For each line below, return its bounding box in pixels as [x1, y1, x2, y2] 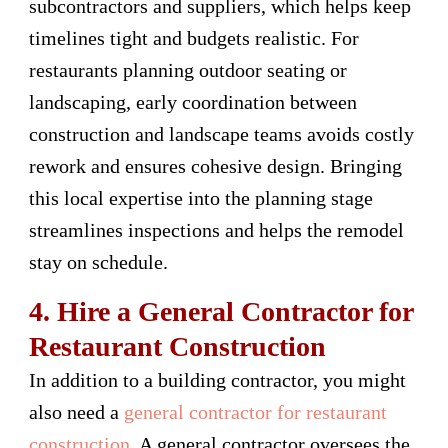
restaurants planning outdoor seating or [29, 58, 347, 81]
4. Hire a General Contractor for [29, 295, 413, 327]
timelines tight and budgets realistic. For [29, 26, 359, 49]
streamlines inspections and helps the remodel [29, 218, 404, 241]
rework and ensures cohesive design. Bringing [29, 154, 402, 177]
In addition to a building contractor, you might [29, 368, 406, 391]
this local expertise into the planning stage [29, 186, 373, 209]
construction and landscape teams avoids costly [29, 122, 414, 145]
